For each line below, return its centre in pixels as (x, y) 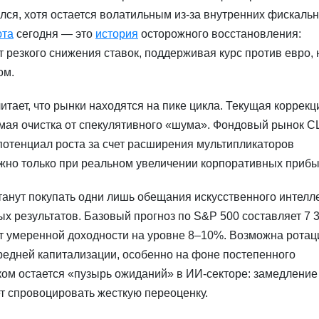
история (117, 34)
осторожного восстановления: (220, 34)
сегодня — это (54, 34)
